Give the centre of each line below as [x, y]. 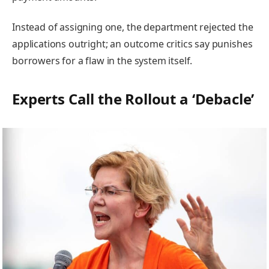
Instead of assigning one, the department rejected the [133, 27]
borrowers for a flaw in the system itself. [102, 60]
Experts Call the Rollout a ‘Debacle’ [133, 98]
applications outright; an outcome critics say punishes [132, 44]
